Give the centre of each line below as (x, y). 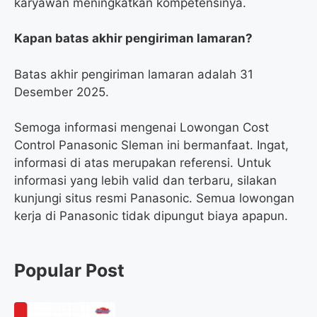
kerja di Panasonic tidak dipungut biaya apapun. (151, 216)
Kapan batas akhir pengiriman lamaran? (133, 39)
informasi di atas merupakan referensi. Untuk (143, 163)
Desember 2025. (62, 92)
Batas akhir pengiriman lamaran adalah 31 (134, 74)
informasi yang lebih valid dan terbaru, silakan (145, 181)
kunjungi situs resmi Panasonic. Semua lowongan (154, 198)
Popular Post (69, 271)
